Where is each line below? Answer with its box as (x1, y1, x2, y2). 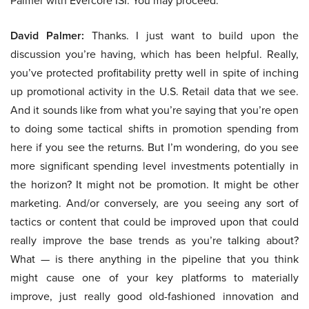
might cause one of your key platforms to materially (10, 270, 299, 286)
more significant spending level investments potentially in (10, 158, 299, 175)
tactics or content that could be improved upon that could (10, 214, 299, 230)
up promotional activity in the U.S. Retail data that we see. (10, 83, 299, 100)
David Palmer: (10, 28, 84, 44)
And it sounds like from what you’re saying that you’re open (10, 102, 299, 119)
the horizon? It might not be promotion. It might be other (10, 177, 299, 193)
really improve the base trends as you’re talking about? (10, 232, 299, 249)
